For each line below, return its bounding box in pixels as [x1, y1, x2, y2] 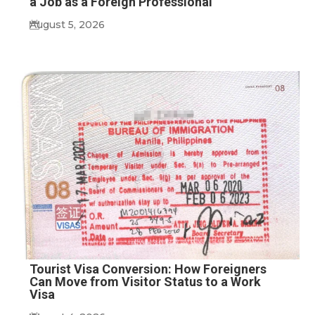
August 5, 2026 [30, 18, 105, 31]
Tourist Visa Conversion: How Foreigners [30, 261, 267, 276]
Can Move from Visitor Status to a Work [30, 274, 262, 289]
